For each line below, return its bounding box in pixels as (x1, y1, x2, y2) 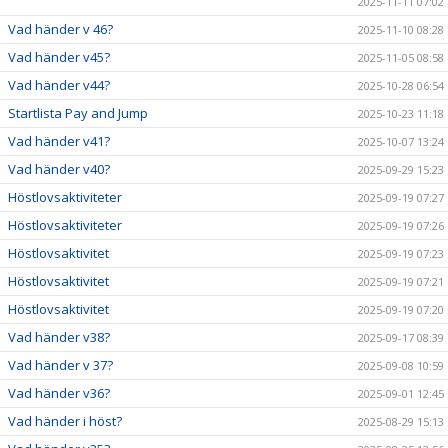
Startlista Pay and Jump (8, 104, 148, 122)
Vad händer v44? (8, 76, 110, 94)
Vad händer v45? (8, 48, 110, 66)
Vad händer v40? (8, 160, 110, 178)
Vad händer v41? (8, 132, 110, 150)
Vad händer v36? (8, 384, 110, 402)
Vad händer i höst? (8, 412, 122, 430)
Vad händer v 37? (8, 356, 113, 374)
